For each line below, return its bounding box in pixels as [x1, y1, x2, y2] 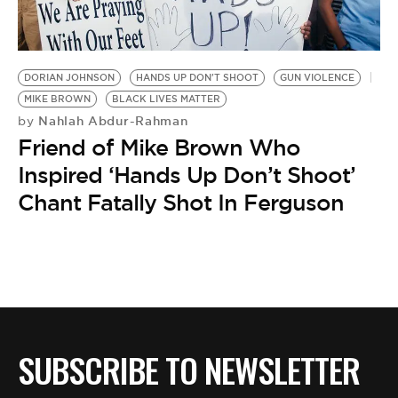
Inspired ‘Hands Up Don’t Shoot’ [18, 161, 355, 190]
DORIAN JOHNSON [24, 72, 115, 84]
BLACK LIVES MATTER [112, 93, 220, 106]
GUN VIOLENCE [280, 72, 354, 84]
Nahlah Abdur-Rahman [34, 113, 188, 130]
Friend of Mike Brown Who [18, 133, 300, 163]
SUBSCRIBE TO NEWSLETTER [18, 345, 360, 395]
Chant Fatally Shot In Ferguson [18, 188, 344, 218]
